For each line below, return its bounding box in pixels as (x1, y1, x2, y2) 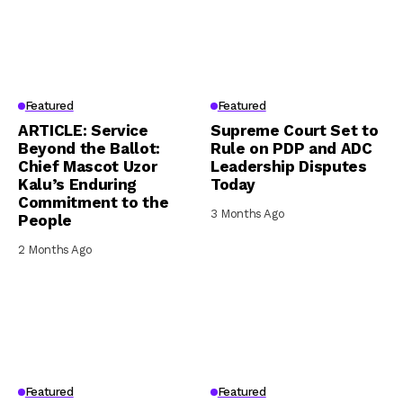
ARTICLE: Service (18, 121, 148, 139)
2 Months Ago (18, 242, 93, 256)
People (18, 210, 72, 229)
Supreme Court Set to (210, 121, 379, 139)
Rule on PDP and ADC (210, 139, 372, 157)
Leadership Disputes (210, 157, 367, 175)
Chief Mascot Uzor (18, 157, 157, 175)
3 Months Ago (210, 206, 285, 220)
